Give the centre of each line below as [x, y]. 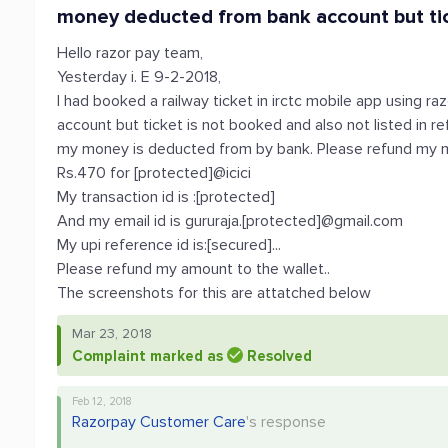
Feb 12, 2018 [102, 401]
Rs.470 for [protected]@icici [154, 173]
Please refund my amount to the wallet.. [194, 269]
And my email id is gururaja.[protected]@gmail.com [230, 221]
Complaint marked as [150, 356]
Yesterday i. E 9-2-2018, [139, 77]
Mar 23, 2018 [112, 333]
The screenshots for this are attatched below [214, 293]
